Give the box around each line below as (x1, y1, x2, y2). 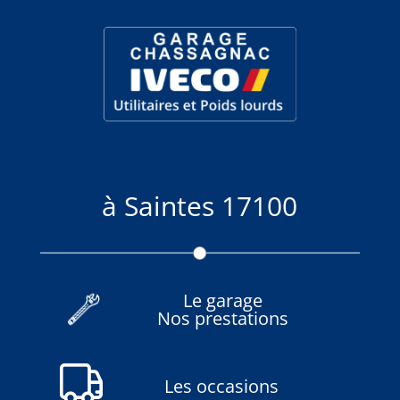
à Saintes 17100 (102, 187, 298, 224)
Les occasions (164, 373, 279, 398)
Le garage (182, 287, 262, 312)
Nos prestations (156, 305, 288, 330)
